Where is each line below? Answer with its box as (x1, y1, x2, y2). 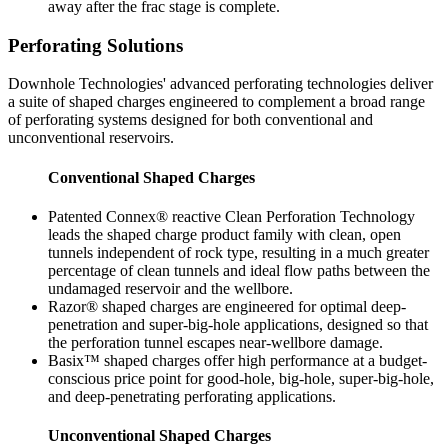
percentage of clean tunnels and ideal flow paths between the (48, 261, 430, 279)
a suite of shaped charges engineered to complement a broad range (8, 93, 425, 111)
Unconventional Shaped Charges (48, 427, 271, 445)
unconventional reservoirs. (8, 129, 174, 147)
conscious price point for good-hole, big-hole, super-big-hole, (48, 369, 434, 387)
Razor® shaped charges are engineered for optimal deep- (48, 297, 406, 315)
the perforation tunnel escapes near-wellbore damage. (48, 333, 383, 351)
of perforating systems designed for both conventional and (8, 111, 373, 129)
